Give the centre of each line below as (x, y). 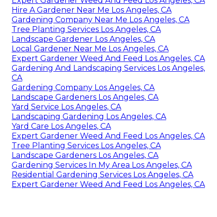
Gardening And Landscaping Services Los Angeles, (108, 68)
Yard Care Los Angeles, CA (61, 126)
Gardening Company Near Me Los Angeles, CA (101, 20)
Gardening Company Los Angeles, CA (83, 88)
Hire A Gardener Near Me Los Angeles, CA (92, 10)
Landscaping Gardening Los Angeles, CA (89, 117)
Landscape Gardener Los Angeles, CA (83, 39)
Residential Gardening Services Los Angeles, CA (102, 175)
